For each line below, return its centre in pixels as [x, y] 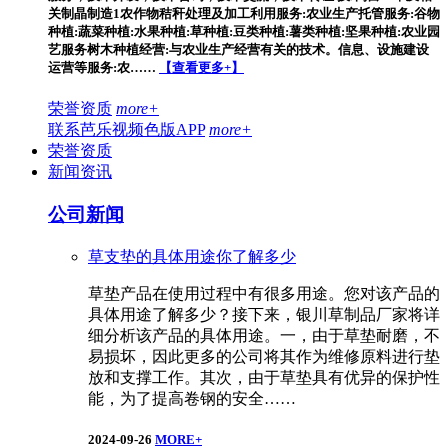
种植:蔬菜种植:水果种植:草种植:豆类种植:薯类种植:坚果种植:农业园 [244, 31]
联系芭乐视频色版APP [126, 130]
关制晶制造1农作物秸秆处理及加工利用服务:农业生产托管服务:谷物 [244, 13]
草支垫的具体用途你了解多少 [192, 256]
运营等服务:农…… [103, 67]
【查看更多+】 [201, 67]
